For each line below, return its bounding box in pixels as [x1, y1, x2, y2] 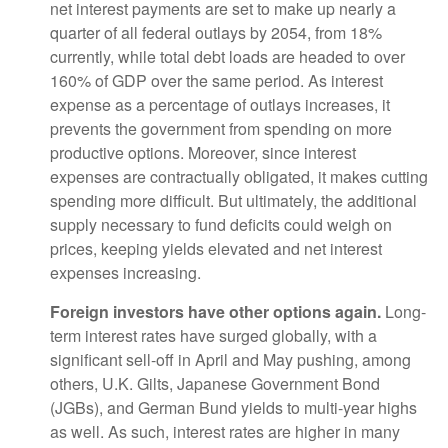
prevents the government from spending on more [50, 117, 392, 140]
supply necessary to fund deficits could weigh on [50, 213, 392, 236]
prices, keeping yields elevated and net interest [50, 237, 382, 260]
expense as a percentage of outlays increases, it [50, 93, 390, 116]
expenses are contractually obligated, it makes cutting [50, 165, 428, 188]
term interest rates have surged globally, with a [50, 324, 377, 347]
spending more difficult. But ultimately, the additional [50, 189, 417, 212]
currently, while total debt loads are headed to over [50, 45, 405, 68]
